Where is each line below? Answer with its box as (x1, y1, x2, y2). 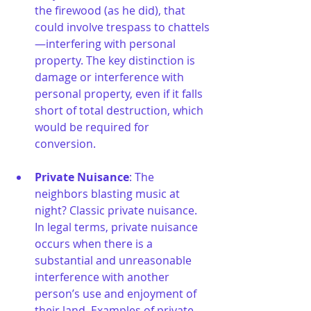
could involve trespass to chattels (35, 19, 210, 35)
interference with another (35, 269, 172, 285)
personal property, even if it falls (35, 85, 205, 101)
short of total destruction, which (35, 102, 206, 118)
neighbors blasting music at (35, 185, 183, 201)
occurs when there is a (35, 235, 155, 251)
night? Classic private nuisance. (35, 202, 200, 218)
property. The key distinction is (35, 52, 198, 68)
